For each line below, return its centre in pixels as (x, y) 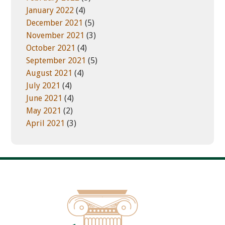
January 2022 (50, 10)
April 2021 (46, 123)
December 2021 (55, 23)
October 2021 (51, 48)
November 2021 (55, 35)
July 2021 (43, 86)
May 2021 (44, 111)
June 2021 (44, 98)
